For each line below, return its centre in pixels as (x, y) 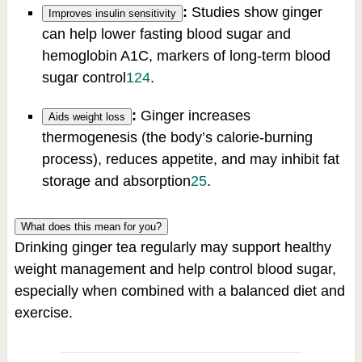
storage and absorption (116, 181)
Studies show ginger (255, 12)
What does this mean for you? (91, 226)
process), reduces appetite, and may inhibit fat (190, 159)
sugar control (84, 77)
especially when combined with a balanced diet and (179, 290)
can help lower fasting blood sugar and (166, 34)
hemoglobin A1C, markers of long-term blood (186, 55)
